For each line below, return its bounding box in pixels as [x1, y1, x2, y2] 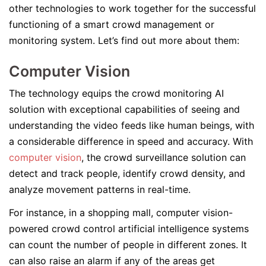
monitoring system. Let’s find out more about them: [9, 34, 239, 46]
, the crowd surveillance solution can [81, 151, 246, 163]
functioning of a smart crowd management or [9, 18, 214, 30]
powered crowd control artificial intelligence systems [9, 223, 249, 235]
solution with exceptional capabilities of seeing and [9, 103, 240, 115]
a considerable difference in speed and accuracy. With [9, 135, 253, 147]
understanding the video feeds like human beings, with [9, 119, 254, 131]
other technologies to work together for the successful [9, 2, 256, 14]
